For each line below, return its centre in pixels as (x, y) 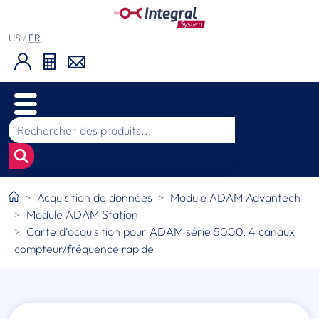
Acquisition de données (95, 198)
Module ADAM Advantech (236, 198)
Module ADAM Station (82, 215)
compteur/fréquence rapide (84, 249)
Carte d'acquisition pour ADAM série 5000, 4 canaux (161, 232)
